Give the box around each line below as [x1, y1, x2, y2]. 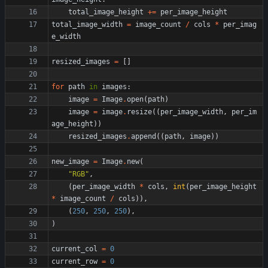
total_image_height [68, 8, 144, 16]
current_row [51, 257, 98, 266]
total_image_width [51, 20, 123, 29]
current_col [51, 245, 98, 253]
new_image [51, 157, 89, 166]
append [131, 132, 156, 141]
